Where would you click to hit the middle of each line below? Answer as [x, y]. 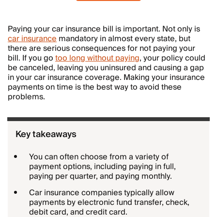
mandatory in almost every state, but [124, 39]
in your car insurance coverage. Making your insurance [106, 77]
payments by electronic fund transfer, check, [109, 202]
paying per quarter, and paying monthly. [101, 176]
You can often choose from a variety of [99, 157]
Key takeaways [46, 134]
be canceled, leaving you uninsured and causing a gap [106, 68]
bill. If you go [31, 58]
